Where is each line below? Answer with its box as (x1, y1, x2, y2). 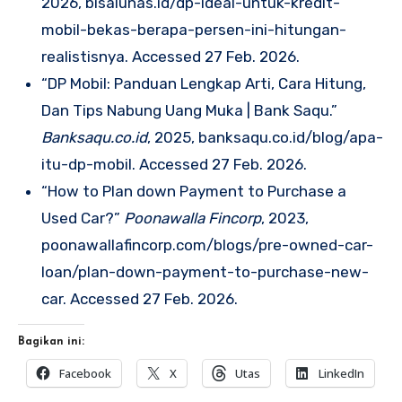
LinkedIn (319, 364, 364, 381)
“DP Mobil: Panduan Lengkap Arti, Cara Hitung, (40, 74, 366, 92)
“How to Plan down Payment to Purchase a (40, 181, 346, 200)
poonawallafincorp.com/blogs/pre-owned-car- (40, 235, 373, 254)
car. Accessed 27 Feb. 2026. (40, 289, 238, 308)
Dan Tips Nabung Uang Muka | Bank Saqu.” (40, 100, 337, 119)
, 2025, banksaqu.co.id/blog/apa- (146, 127, 383, 146)
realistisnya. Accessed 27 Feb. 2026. (40, 47, 300, 66)
